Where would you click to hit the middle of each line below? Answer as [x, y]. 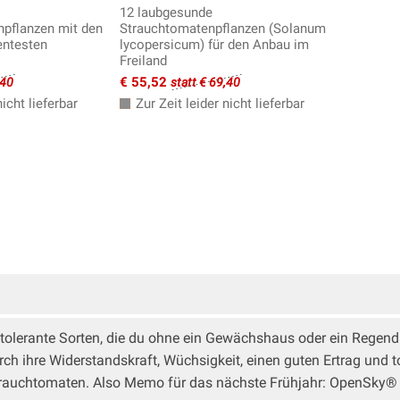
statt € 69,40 [205, 83]
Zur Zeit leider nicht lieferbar [218, 104]
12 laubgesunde [166, 13]
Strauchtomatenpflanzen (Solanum [223, 29]
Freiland [143, 61]
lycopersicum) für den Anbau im [214, 45]
